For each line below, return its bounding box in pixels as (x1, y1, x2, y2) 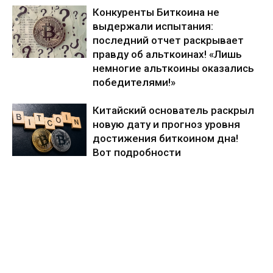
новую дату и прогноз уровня (93, 118, 241, 130)
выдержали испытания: (93, 19, 214, 32)
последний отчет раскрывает (93, 34, 244, 46)
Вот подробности (93, 146, 182, 158)
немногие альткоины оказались (93, 62, 255, 74)
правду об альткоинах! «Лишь (93, 48, 243, 60)
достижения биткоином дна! (93, 132, 239, 144)
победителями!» (93, 76, 176, 88)
